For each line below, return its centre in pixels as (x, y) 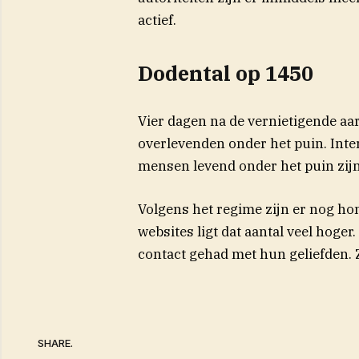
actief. (157, 20)
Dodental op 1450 (225, 74)
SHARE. (55, 343)
